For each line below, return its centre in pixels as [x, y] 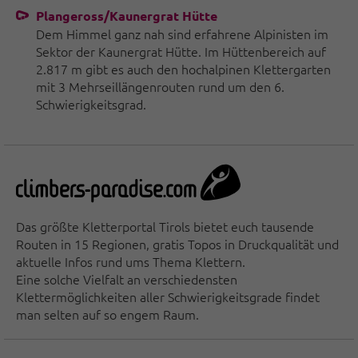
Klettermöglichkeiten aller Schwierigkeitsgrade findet [168, 297]
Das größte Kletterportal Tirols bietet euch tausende [165, 227]
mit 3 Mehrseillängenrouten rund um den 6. [160, 87]
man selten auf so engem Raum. [107, 314]
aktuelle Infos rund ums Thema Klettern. [131, 262]
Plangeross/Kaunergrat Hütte [127, 16]
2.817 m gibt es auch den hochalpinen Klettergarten [183, 69]
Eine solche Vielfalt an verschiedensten [127, 279]
